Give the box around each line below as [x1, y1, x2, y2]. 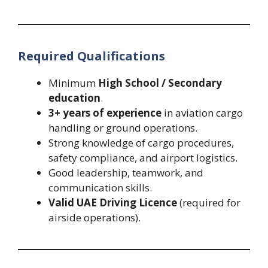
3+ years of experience [48, 105, 162, 120]
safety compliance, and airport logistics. [48, 150, 237, 165]
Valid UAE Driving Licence [48, 195, 177, 209]
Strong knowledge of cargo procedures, [48, 135, 234, 150]
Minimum [48, 75, 98, 90]
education [48, 90, 100, 105]
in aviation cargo [162, 105, 243, 120]
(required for [177, 195, 240, 209]
